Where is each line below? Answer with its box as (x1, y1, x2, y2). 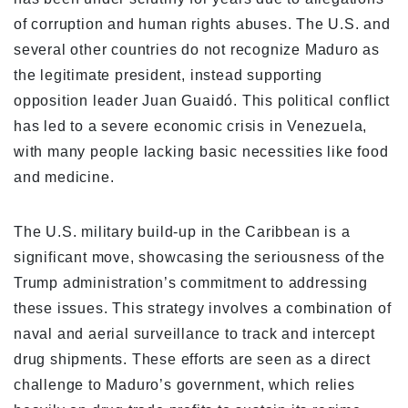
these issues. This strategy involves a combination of (14, 301, 392, 317)
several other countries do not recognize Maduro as (14, 42, 380, 58)
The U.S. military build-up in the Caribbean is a (14, 224, 351, 240)
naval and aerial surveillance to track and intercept (14, 326, 375, 342)
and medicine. (14, 169, 115, 186)
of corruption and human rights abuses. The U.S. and (14, 16, 391, 33)
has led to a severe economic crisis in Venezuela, (14, 118, 368, 135)
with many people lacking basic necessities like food (14, 144, 389, 160)
